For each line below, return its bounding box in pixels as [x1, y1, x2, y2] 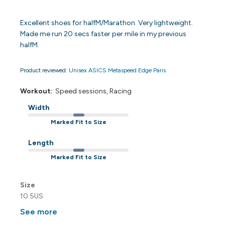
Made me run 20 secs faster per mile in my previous [20, 30, 187, 38]
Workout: [20, 87, 53, 95]
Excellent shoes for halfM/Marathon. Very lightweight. [20, 19, 193, 27]
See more [20, 207, 58, 216]
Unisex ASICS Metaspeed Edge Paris [69, 67, 166, 74]
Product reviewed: [20, 67, 69, 74]
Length [28, 139, 54, 147]
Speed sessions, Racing [55, 87, 132, 95]
